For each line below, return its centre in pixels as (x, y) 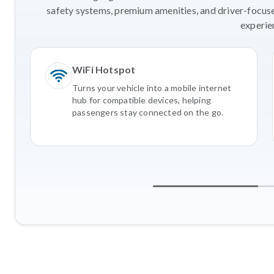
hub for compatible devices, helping (142, 100)
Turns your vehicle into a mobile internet (152, 87)
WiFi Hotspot (104, 69)
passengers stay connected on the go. (148, 112)
